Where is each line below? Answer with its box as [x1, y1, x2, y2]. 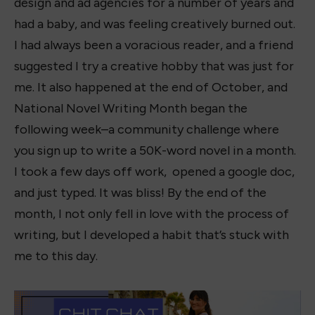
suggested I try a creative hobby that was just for [14, 58, 294, 74]
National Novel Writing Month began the [14, 100, 247, 116]
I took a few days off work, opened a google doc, [14, 163, 295, 179]
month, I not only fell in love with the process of [14, 205, 289, 221]
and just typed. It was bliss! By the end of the [14, 184, 266, 200]
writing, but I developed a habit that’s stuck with [14, 226, 289, 243]
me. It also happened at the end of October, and [14, 79, 288, 95]
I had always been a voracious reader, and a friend [14, 37, 293, 53]
